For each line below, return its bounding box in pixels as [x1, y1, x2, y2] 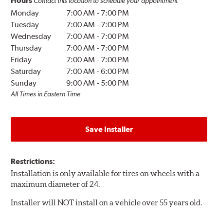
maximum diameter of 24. [11, 180, 100, 189]
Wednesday [11, 32, 52, 41]
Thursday [11, 43, 42, 53]
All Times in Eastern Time [11, 90, 81, 98]
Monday [11, 8, 39, 18]
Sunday [11, 78, 37, 88]
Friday [11, 55, 32, 65]
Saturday [11, 67, 41, 76]
